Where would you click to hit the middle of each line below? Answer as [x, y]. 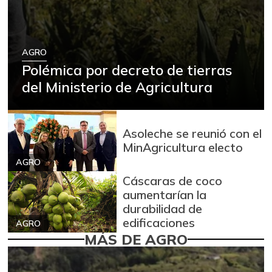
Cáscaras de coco [173, 181]
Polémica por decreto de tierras [127, 70]
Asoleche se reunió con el [192, 134]
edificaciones [159, 223]
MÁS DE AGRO [136, 239]
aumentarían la [165, 195]
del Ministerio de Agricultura [117, 87]
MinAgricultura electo [183, 148]
